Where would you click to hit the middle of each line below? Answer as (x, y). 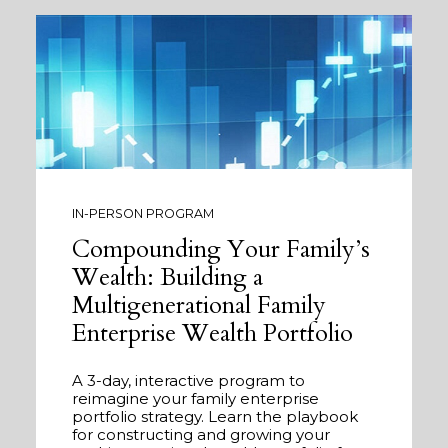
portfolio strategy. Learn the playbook (215, 416)
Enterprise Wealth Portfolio (212, 333)
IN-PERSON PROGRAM (143, 214)
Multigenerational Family (199, 305)
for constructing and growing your (201, 434)
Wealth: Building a (167, 277)
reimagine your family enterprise (195, 398)
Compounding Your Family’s (221, 249)
